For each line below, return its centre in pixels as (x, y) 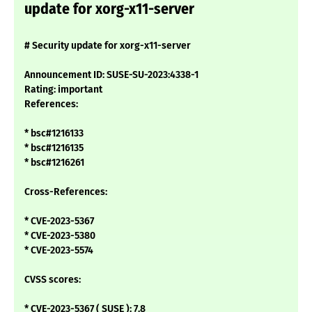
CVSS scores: (53, 280)
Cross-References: (66, 192)
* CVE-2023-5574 (59, 251)
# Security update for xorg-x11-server (108, 46)
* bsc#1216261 (54, 163)
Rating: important (63, 90)
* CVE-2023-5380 (60, 236)
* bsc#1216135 (54, 148)
